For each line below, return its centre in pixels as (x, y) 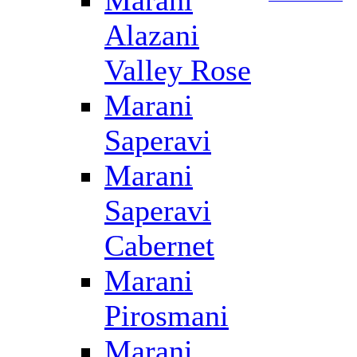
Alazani (152, 35)
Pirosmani (167, 316)
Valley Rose (178, 70)
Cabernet (159, 245)
